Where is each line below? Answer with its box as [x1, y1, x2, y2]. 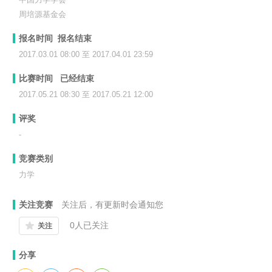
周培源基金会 [19, 10, 66, 19]
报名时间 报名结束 [19, 33, 92, 44]
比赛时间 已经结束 [19, 73, 94, 84]
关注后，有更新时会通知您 [61, 200, 163, 210]
